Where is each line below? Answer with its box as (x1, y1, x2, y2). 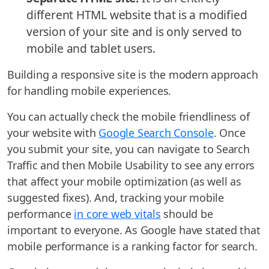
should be (160, 207, 213, 222)
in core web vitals (74, 207, 161, 222)
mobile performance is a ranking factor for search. (7, 239, 258, 254)
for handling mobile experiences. (7, 83, 172, 98)
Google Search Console (98, 125, 214, 141)
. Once (213, 125, 246, 141)
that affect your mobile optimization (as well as (7, 174, 241, 189)
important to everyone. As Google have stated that (7, 223, 261, 238)
